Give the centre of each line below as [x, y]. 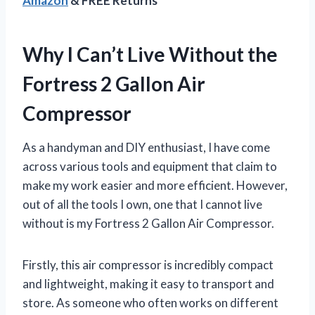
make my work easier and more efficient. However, [155, 185]
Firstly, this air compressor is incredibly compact [148, 264]
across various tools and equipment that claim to [150, 166]
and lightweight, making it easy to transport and [148, 283]
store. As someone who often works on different [150, 302]
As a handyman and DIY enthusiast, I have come [146, 147]
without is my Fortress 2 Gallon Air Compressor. [148, 223]
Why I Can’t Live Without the [150, 54]
